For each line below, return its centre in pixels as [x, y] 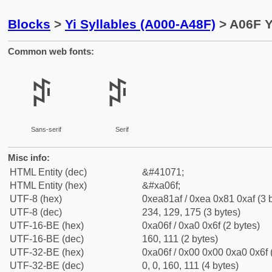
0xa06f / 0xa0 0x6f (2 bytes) [201, 226]
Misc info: [29, 158]
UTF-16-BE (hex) [47, 226]
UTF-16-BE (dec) [47, 239]
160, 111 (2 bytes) [180, 239]
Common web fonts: [51, 51]
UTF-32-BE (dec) [47, 266]
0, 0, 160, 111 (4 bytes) [190, 266]
